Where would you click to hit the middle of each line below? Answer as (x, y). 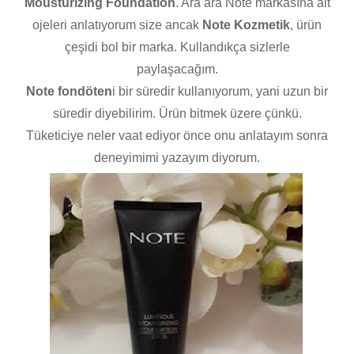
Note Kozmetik (246, 25)
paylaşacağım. (177, 70)
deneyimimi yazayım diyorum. (177, 158)
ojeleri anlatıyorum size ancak (117, 25)
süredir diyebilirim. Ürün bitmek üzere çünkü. (177, 114)
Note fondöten (69, 92)
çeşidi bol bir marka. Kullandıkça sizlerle (177, 47)
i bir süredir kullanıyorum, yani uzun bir (220, 92)
